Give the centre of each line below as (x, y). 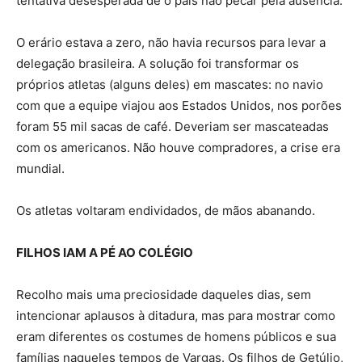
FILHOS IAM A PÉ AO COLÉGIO (105, 253)
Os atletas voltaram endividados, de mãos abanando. (166, 211)
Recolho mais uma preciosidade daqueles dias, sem (164, 295)
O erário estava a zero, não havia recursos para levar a (171, 43)
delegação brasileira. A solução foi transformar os (158, 64)
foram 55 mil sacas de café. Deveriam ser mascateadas (173, 127)
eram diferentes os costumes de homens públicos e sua (176, 337)
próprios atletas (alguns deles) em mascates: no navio (170, 85)
